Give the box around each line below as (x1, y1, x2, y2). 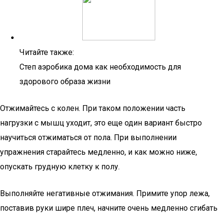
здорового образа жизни (19, 77, 110, 86)
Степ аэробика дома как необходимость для (19, 62, 181, 72)
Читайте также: (19, 48, 74, 57)
